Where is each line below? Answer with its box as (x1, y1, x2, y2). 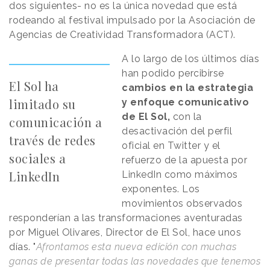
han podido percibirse (122, 67, 224, 80)
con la (170, 111, 202, 123)
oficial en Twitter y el (122, 140, 221, 152)
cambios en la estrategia (122, 82, 254, 94)
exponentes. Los (122, 183, 200, 195)
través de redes (9, 132, 96, 149)
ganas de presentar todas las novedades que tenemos (9, 256, 260, 268)
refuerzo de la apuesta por (122, 154, 248, 166)
